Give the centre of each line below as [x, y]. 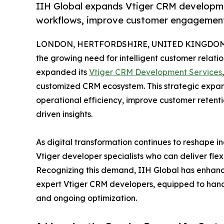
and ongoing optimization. [86, 198]
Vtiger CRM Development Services [155, 72]
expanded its [62, 72]
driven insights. [64, 114]
